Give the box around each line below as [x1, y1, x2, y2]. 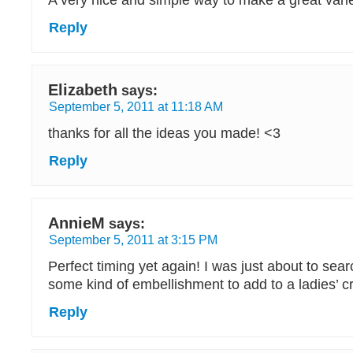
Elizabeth [48, 81, 117, 98]
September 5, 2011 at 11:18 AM [49, 99, 223, 113]
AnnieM [48, 214, 105, 232]
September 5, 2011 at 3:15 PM [49, 232, 217, 247]
